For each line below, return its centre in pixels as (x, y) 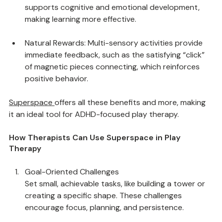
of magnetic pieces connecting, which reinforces (113, 89)
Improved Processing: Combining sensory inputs (112, 18)
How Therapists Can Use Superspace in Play (96, 160)
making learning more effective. (81, 42)
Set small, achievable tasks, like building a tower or (116, 206)
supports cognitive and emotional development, (113, 30)
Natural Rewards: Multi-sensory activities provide (115, 66)
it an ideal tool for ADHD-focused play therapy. (94, 137)
